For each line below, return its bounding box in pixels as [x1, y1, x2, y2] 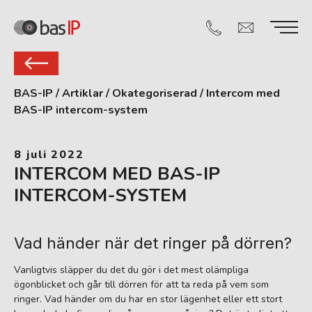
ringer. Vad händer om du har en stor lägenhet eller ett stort [14, 292, 282, 306]
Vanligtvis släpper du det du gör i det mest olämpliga [14, 263, 249, 277]
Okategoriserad [112, 86, 197, 101]
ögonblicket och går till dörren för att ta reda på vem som [14, 278, 269, 292]
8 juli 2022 [14, 147, 85, 162]
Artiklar [62, 86, 103, 101]
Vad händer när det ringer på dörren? [14, 234, 292, 252]
